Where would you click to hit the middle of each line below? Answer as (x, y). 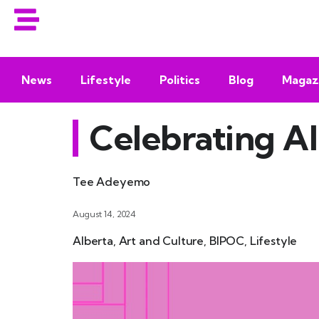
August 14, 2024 (105, 214)
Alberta (93, 241)
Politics (180, 80)
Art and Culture (161, 241)
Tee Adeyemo (112, 182)
